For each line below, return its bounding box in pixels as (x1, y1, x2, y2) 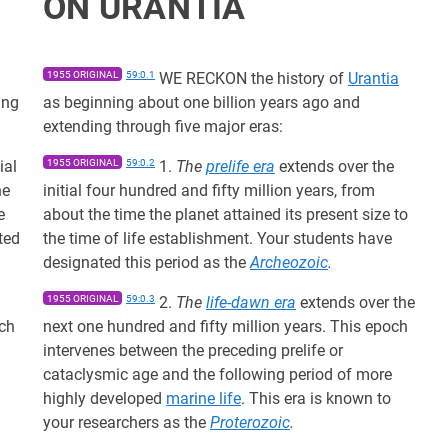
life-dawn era (206, 293, 296, 312)
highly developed (43, 389, 166, 408)
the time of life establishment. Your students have (43, 229, 392, 248)
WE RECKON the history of (155, 69, 348, 88)
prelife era (206, 157, 275, 176)
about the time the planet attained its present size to (43, 205, 408, 224)
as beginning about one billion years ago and (43, 93, 360, 112)
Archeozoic (250, 253, 328, 272)
